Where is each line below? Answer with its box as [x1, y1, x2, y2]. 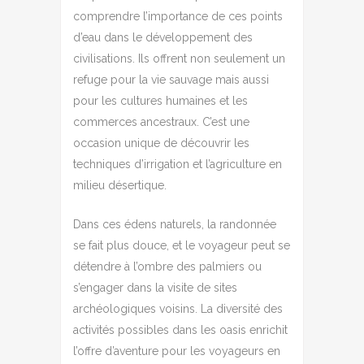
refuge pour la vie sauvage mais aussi [73, 72, 269, 86]
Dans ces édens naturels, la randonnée [73, 217, 276, 231]
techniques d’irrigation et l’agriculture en [73, 157, 282, 171]
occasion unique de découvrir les [73, 136, 249, 149]
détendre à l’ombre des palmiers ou [73, 259, 262, 273]
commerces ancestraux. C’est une [73, 115, 249, 128]
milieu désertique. [73, 178, 167, 192]
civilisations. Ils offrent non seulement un [73, 51, 285, 65]
